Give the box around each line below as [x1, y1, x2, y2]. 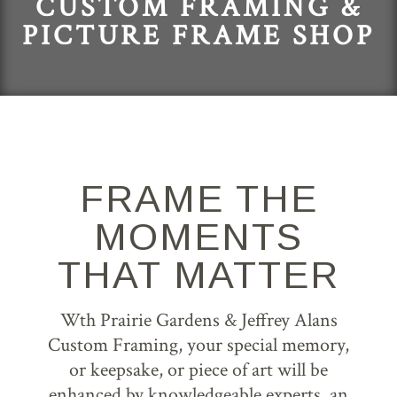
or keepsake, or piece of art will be [69, 356, 328, 383]
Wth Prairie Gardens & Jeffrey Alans [59, 307, 338, 333]
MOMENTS [94, 214, 303, 258]
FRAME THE [79, 176, 318, 220]
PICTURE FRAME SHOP [22, 17, 375, 54]
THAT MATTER [58, 253, 339, 296]
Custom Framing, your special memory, [48, 331, 349, 358]
